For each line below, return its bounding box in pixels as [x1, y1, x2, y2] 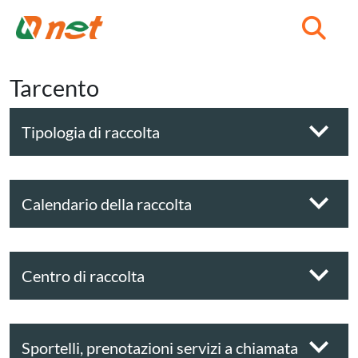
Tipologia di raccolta [22, 121, 160, 141]
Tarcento [10, 74, 99, 101]
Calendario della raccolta [22, 193, 192, 213]
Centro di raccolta [22, 265, 145, 285]
